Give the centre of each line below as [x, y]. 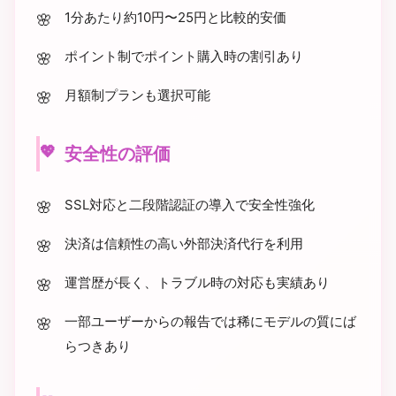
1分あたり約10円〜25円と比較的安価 [175, 17]
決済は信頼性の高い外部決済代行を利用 [184, 244]
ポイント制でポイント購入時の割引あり [184, 56]
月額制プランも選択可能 [137, 95]
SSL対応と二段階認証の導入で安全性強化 [190, 205]
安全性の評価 [118, 154]
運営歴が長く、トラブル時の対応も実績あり [197, 282]
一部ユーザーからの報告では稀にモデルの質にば [210, 321]
